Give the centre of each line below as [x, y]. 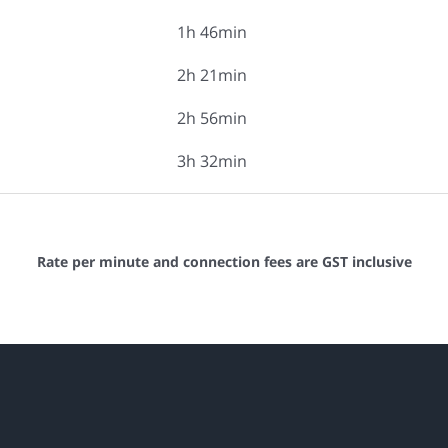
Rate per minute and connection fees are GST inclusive [224, 261]
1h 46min [212, 32]
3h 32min [212, 161]
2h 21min [212, 75]
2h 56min [212, 118]
